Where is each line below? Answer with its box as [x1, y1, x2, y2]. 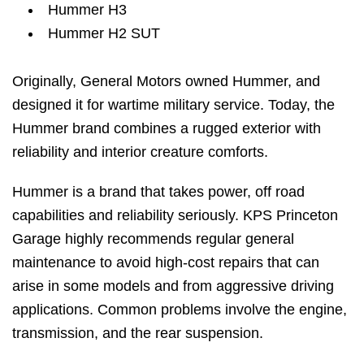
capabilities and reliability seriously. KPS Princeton [12, 207, 338, 224]
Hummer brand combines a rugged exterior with [12, 120, 321, 137]
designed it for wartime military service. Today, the [12, 97, 335, 114]
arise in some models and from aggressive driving [12, 278, 334, 295]
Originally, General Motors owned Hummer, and [12, 73, 320, 90]
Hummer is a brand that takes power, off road [12, 184, 305, 201]
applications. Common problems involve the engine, [12, 301, 347, 318]
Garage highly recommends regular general [12, 231, 294, 248]
